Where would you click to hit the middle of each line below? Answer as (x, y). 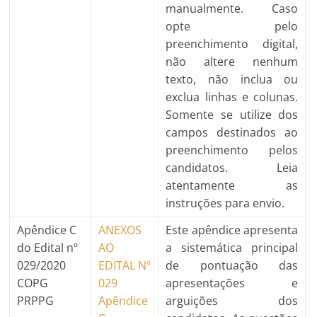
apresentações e (232, 283)
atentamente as (232, 185)
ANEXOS (120, 230)
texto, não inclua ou (232, 79)
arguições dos (232, 300)
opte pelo (232, 26)
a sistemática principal (232, 247)
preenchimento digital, (232, 44)
